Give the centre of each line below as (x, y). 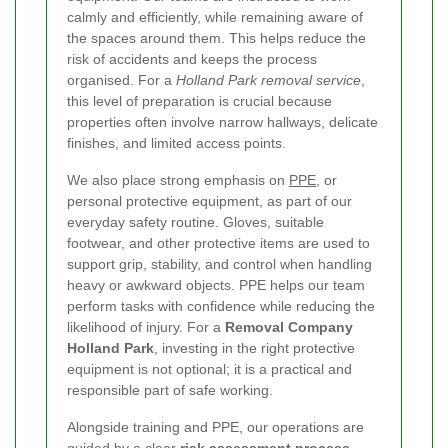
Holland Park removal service (268, 79)
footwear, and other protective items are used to (218, 242)
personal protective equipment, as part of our (209, 200)
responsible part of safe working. (170, 389)
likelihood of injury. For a (146, 326)
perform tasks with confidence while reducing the (221, 305)
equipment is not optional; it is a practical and (209, 368)
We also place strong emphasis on (178, 179)
